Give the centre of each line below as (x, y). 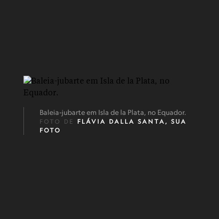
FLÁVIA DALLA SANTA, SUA (132, 121)
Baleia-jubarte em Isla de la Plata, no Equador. (113, 112)
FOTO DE (58, 121)
